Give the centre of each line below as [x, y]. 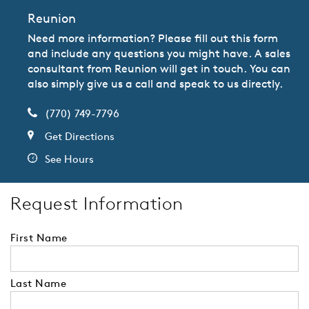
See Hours [69, 159]
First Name [39, 238]
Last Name [39, 283]
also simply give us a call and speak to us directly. [155, 84]
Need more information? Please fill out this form [153, 38]
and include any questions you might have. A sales [159, 53]
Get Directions [80, 137]
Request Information [97, 204]
